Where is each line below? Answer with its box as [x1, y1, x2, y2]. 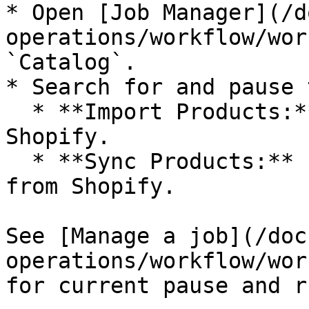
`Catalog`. [6, 50, 137, 74]
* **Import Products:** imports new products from [6, 99, 32, 124]
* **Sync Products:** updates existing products [6, 149, 32, 174]
